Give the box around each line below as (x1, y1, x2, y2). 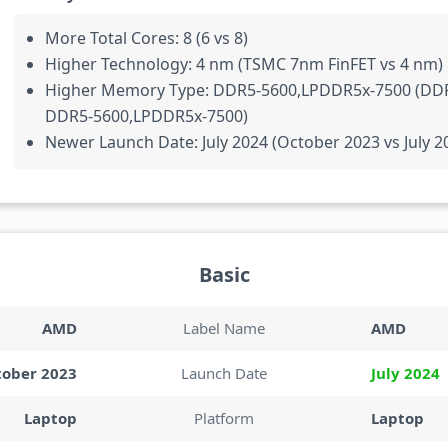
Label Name (182, 317, 265, 338)
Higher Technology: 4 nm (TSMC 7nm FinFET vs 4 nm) (45, 53, 443, 75)
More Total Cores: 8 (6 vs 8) (45, 27, 248, 49)
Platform (193, 407, 254, 428)
